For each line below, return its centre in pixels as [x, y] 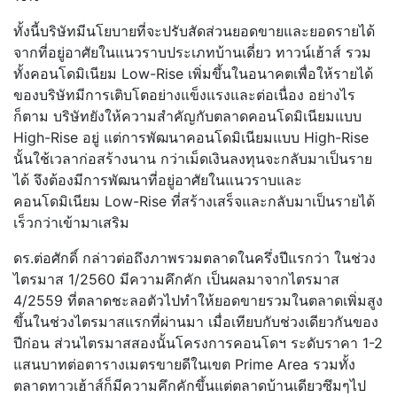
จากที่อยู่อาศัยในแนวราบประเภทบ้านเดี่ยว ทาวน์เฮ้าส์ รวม [192, 53]
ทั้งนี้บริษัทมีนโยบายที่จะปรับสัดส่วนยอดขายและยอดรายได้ [194, 31]
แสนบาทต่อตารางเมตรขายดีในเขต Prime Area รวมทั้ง [184, 365]
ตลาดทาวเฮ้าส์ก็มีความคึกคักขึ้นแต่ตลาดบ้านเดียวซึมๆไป [190, 386]
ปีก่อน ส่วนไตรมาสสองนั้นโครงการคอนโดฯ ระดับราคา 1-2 [198, 343]
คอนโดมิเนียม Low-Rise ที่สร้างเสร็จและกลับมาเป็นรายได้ [194, 202]
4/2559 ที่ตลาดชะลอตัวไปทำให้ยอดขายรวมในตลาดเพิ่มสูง [198, 301]
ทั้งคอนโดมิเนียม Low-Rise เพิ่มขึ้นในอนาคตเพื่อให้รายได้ [193, 74]
